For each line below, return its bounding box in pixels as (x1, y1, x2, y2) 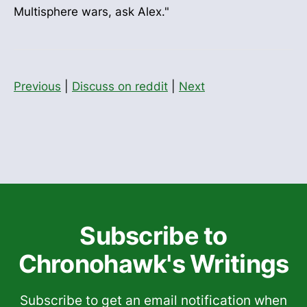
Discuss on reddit (72, 79, 168, 94)
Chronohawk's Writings (18, 249, 289, 280)
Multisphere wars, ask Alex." (14, 4, 169, 19)
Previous (14, 79, 61, 94)
